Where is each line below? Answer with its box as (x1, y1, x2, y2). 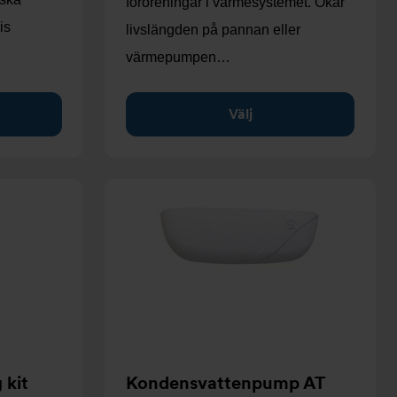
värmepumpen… (126, 50, 230, 65)
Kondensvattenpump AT (126, 372, 324, 393)
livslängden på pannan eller (126, 22, 300, 37)
